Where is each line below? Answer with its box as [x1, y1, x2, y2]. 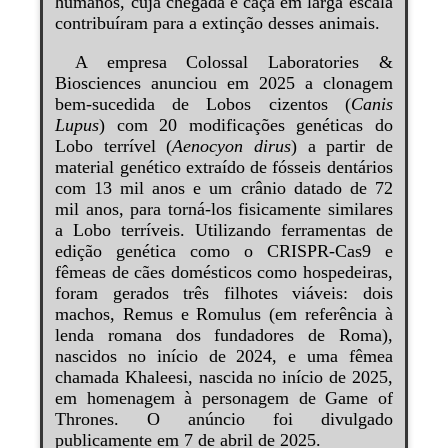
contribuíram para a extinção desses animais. [55, 12, 381, 33]
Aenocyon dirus [172, 135, 291, 156]
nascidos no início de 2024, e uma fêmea [55, 345, 393, 366]
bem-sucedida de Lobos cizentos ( [55, 93, 351, 114]
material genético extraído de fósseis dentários [55, 156, 393, 177]
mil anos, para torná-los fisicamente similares [55, 198, 393, 219]
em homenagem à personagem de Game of [55, 387, 393, 408]
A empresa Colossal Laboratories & [75, 51, 393, 72]
